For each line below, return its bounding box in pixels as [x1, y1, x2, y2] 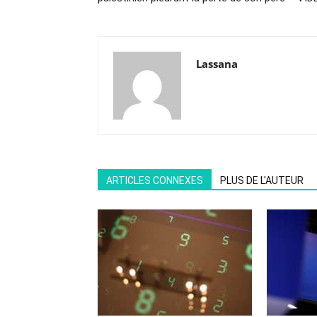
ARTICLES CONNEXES [106, 175, 203, 186]
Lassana [196, 57, 238, 71]
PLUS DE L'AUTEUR [220, 175, 304, 186]
